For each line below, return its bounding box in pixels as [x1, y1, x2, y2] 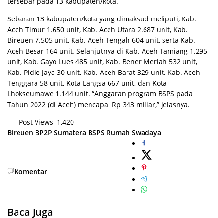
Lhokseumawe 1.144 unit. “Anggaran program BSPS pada [7, 89, 193, 98]
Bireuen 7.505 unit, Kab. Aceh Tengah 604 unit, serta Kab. [7, 36, 195, 45]
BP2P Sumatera [35, 128, 86, 137]
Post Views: [19, 117, 55, 127]
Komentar [14, 167, 47, 176]
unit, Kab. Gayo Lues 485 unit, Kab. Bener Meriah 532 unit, [7, 57, 197, 66]
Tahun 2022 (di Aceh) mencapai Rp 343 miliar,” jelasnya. [7, 100, 190, 109]
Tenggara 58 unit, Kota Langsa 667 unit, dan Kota [7, 78, 167, 88]
